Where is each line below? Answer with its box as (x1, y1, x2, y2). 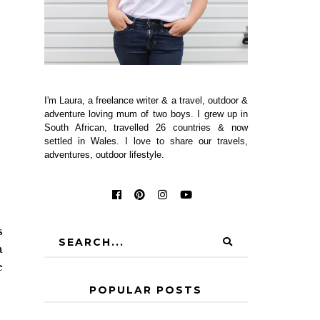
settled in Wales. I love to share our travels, (44, 135, 249, 146)
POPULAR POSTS (89, 283, 203, 296)
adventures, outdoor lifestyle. (44, 149, 164, 160)
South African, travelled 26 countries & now (44, 121, 249, 133)
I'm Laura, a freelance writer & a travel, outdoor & (44, 94, 249, 106)
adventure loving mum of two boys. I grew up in (44, 108, 249, 119)
